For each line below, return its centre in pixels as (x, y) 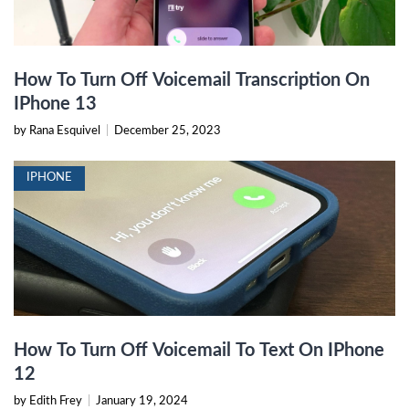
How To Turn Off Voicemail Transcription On (192, 81)
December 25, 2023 (168, 131)
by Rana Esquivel (58, 131)
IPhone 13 (55, 105)
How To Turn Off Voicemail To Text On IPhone (199, 351)
